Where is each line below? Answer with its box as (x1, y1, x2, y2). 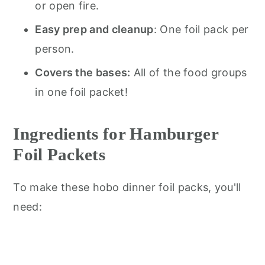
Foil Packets (13, 145, 105, 164)
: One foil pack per (153, 23, 249, 35)
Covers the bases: (35, 66, 131, 79)
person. (35, 43, 75, 55)
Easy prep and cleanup (35, 23, 154, 35)
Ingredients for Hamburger (13, 124, 218, 143)
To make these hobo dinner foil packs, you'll (13, 181, 241, 193)
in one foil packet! (35, 86, 128, 98)
